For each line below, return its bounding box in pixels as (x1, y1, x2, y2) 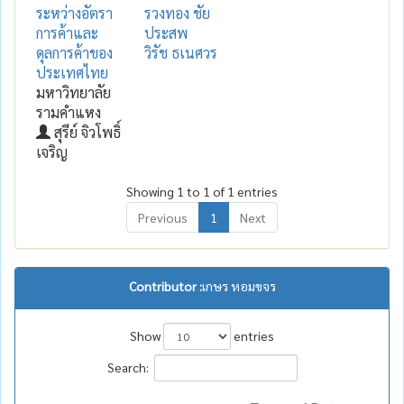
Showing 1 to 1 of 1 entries (126, 182, 278, 199)
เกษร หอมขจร (201, 277, 276, 294)
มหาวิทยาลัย (36, 82, 111, 102)
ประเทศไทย (36, 62, 108, 82)
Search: (106, 358, 149, 375)
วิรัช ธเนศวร (144, 42, 217, 62)
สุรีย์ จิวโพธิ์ (50, 122, 121, 142)
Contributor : (128, 277, 202, 294)
